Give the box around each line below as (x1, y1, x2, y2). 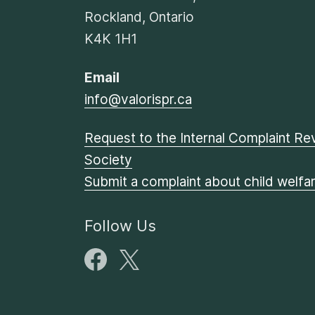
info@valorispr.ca (84, 91, 192, 108)
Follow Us (84, 217, 156, 236)
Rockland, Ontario (84, 9, 194, 26)
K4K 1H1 (84, 31, 137, 48)
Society (84, 152, 132, 169)
